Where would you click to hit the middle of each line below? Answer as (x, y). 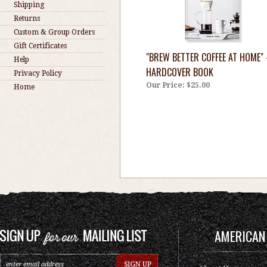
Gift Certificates (40, 46)
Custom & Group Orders (54, 32)
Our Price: (165, 85)
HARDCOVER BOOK (180, 72)
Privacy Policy (38, 73)
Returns (27, 18)
